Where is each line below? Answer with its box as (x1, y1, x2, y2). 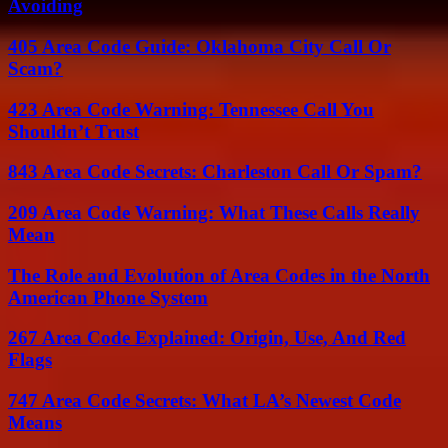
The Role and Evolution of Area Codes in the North (8, 264, 430, 286)
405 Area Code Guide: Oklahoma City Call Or (8, 35, 391, 57)
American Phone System (8, 286, 208, 308)
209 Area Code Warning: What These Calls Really (8, 202, 420, 223)
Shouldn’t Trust (8, 120, 139, 142)
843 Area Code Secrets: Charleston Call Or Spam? (8, 161, 422, 183)
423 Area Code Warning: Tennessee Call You (8, 98, 374, 120)
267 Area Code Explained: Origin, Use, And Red (8, 327, 406, 349)
